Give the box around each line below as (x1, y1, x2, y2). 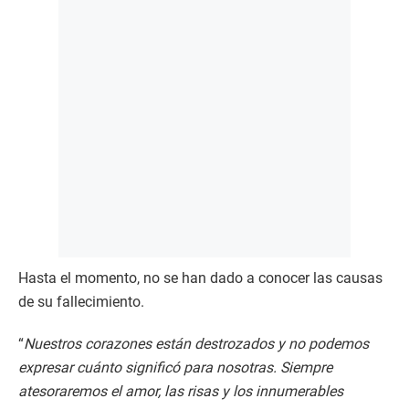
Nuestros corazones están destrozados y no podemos (24, 335, 369, 353)
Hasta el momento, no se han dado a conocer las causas (18, 269, 383, 288)
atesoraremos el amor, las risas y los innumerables (18, 383, 343, 401)
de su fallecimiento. (18, 293, 144, 311)
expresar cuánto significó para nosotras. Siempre (18, 359, 332, 377)
